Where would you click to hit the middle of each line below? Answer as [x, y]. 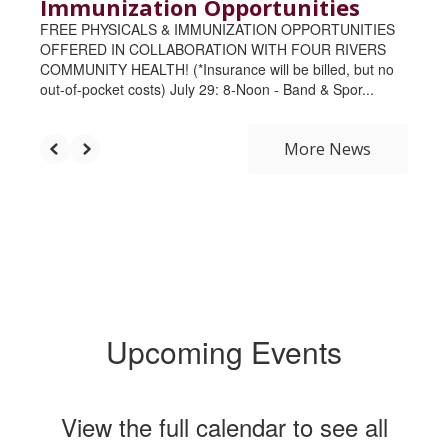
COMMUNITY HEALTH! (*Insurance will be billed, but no [217, 69]
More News [328, 149]
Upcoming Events [224, 352]
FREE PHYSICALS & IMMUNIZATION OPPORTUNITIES [217, 29]
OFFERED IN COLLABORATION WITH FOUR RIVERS [213, 49]
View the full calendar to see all [224, 427]
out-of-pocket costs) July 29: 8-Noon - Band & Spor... [207, 89]
